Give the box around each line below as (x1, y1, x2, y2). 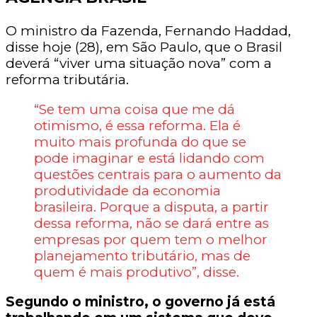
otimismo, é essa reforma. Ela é (34, 117, 241, 134)
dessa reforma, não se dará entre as (34, 215, 269, 232)
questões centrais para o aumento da (34, 166, 282, 183)
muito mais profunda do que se (34, 134, 246, 151)
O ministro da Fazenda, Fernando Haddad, (6, 23, 291, 40)
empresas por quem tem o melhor (34, 231, 267, 248)
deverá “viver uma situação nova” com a (6, 55, 272, 72)
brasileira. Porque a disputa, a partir (34, 199, 269, 216)
